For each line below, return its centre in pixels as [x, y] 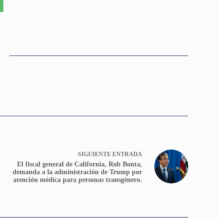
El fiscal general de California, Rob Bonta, [79, 164]
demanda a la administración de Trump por [77, 172]
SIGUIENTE [95, 154]
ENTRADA [127, 154]
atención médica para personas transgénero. [77, 180]
